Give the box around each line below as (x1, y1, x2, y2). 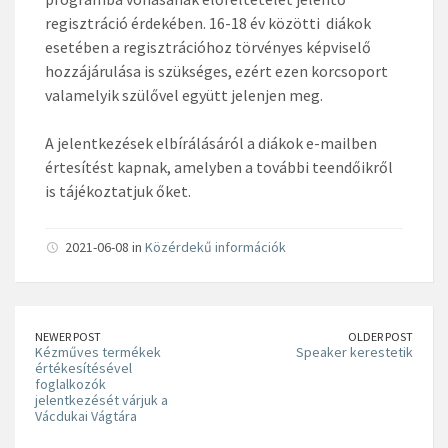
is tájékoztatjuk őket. (45, 180, 191, 201)
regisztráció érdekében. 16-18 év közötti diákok (45, 12, 371, 33)
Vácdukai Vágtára (35, 406, 137, 425)
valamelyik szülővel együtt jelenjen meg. (45, 84, 323, 105)
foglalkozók (35, 374, 106, 393)
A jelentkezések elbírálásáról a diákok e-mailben (45, 132, 377, 153)
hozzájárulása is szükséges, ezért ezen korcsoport (45, 60, 388, 81)
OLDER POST (348, 328, 413, 344)
